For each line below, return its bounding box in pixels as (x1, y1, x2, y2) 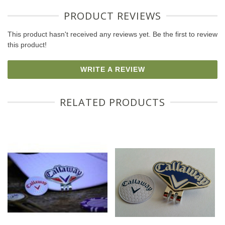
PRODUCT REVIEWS (64, 9, 161, 23)
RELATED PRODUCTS (60, 95, 165, 109)
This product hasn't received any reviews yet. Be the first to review (8, 30, 217, 39)
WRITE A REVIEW (80, 65, 145, 74)
